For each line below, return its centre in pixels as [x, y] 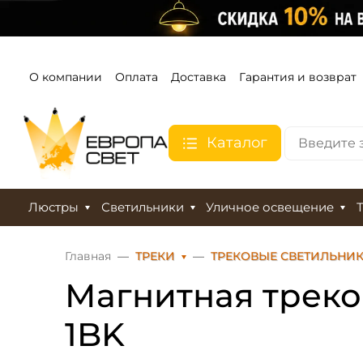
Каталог [237, 143]
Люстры [53, 208]
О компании [66, 77]
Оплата [137, 77]
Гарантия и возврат [298, 77]
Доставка [199, 77]
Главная [88, 256]
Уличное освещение [270, 208]
